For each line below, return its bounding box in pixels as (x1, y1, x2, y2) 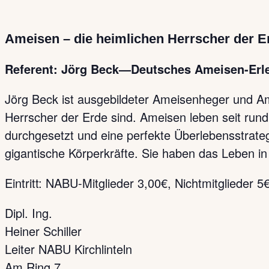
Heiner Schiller (5, 222, 82, 240)
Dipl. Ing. (5, 204, 52, 222)
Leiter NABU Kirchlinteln (5, 240, 132, 258)
